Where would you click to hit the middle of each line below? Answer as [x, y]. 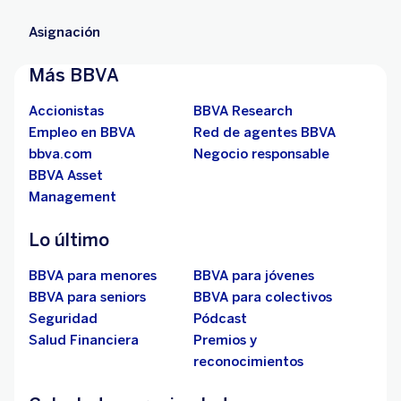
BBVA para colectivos [263, 297]
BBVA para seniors [87, 297]
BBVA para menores [93, 276]
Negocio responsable [261, 154]
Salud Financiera [84, 340]
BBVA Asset [66, 175]
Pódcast [220, 319]
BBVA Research [243, 111]
